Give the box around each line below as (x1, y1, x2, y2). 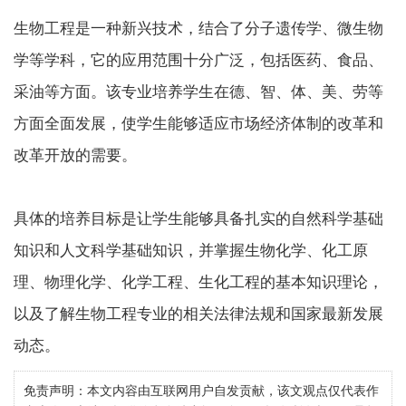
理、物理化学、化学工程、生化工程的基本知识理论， (14, 274, 383, 291)
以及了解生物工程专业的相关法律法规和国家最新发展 (14, 305, 383, 323)
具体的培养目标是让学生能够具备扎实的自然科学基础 (14, 210, 383, 227)
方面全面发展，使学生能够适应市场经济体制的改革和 (14, 115, 383, 132)
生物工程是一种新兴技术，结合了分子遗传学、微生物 (14, 20, 383, 37)
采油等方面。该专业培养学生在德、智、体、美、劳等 (14, 83, 383, 101)
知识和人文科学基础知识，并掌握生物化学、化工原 (14, 242, 368, 259)
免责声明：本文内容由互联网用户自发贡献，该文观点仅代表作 (24, 383, 379, 398)
